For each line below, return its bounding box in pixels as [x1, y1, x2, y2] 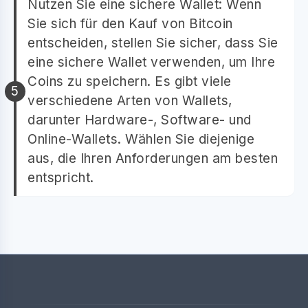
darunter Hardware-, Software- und [27, 111, 252, 128]
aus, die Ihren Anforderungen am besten [27, 150, 278, 166]
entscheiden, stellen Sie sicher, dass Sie [27, 34, 278, 51]
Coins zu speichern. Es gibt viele [27, 73, 232, 89]
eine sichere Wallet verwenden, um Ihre [27, 54, 275, 70]
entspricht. [27, 169, 94, 186]
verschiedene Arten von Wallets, [27, 92, 232, 109]
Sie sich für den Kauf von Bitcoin [27, 15, 233, 32]
